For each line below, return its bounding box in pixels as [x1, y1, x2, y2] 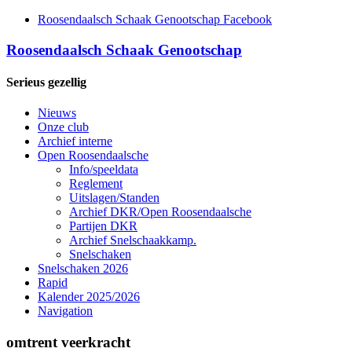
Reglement [69, 177, 123, 191]
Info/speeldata [69, 163, 138, 177]
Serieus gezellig [6, 75, 86, 89]
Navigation [38, 304, 93, 318]
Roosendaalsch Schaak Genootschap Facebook [38, 13, 272, 26]
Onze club [38, 120, 89, 134]
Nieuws [38, 106, 76, 120]
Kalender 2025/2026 [38, 290, 140, 304]
